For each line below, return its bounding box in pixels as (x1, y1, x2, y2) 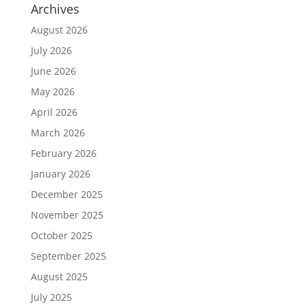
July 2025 (30, 290, 72, 304)
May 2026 (30, 84, 75, 98)
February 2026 (30, 146, 97, 160)
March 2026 (30, 125, 85, 139)
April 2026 (30, 105, 77, 119)
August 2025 (30, 269, 88, 283)
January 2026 (30, 167, 90, 180)
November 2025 (30, 208, 103, 221)
